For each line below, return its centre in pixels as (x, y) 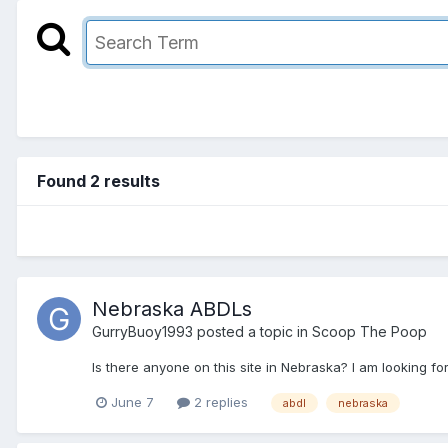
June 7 (132, 401)
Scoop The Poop (369, 331)
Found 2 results (98, 180)
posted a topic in (252, 331)
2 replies (219, 401)
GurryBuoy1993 (142, 331)
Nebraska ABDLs (172, 308)
